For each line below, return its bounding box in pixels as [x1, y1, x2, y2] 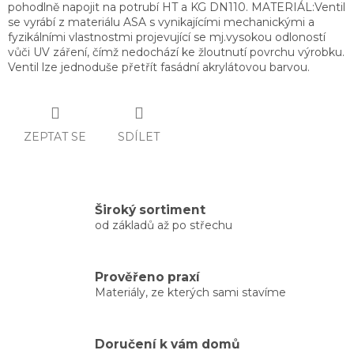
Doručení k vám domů [95, 336, 240, 352]
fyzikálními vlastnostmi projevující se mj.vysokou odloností [8, 30, 326, 45]
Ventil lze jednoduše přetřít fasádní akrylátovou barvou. [8, 60, 310, 75]
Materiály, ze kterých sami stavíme [95, 284, 286, 299]
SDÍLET [118, 129, 160, 144]
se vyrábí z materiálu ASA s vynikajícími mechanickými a [8, 15, 314, 30]
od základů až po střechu [95, 217, 232, 232]
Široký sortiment [95, 201, 205, 217]
